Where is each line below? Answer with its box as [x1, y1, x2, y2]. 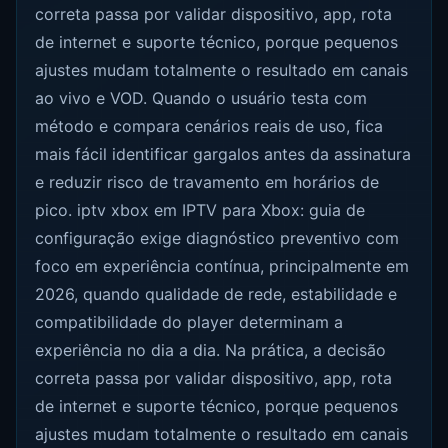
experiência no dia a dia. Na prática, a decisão [35, 340, 387, 361]
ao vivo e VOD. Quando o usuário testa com [35, 88, 368, 109]
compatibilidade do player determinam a [35, 312, 344, 333]
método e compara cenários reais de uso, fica [35, 116, 384, 137]
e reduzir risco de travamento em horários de [35, 172, 380, 193]
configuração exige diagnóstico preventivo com [35, 228, 400, 249]
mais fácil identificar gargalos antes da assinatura [35, 144, 412, 165]
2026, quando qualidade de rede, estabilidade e [35, 284, 398, 305]
